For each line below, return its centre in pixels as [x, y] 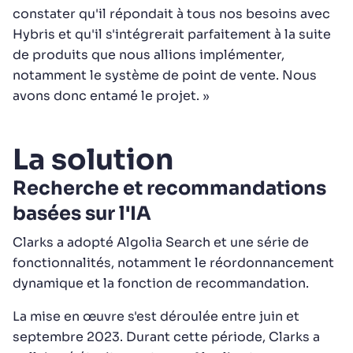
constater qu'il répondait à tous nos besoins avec [171, 14]
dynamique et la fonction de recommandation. [162, 283]
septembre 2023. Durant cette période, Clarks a [166, 337]
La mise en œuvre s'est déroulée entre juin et [156, 316]
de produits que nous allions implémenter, [149, 55]
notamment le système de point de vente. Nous [165, 75]
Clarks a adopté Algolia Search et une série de [161, 242]
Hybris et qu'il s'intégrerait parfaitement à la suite [172, 34]
